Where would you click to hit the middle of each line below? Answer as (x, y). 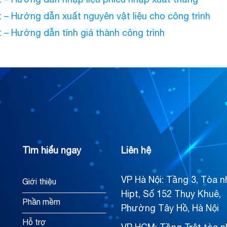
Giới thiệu (39, 181)
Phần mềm (41, 201)
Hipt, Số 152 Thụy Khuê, (171, 194)
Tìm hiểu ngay (52, 150)
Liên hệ (136, 150)
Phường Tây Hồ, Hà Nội (170, 208)
